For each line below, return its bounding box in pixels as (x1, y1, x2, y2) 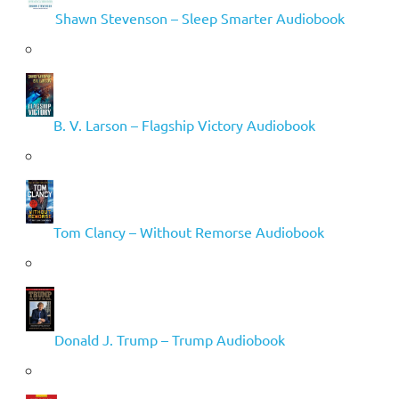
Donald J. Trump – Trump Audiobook (53, 330, 285, 348)
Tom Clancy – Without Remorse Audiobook (53, 223, 324, 241)
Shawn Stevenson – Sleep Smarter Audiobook (54, 8, 345, 27)
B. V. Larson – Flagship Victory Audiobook (53, 116, 315, 134)
